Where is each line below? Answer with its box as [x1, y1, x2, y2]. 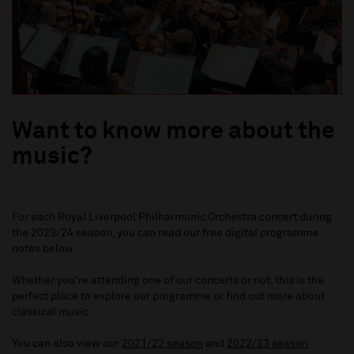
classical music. [12, 307, 92, 318]
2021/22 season [122, 338, 203, 350]
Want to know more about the [12, 120, 335, 145]
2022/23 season [227, 338, 308, 350]
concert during [259, 212, 332, 224]
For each [12, 212, 58, 224]
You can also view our [12, 338, 122, 350]
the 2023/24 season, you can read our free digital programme [12, 228, 318, 239]
